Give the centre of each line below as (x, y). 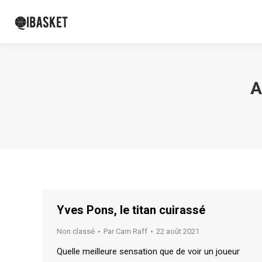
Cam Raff (132, 231)
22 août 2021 (178, 231)
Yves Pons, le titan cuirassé (131, 210)
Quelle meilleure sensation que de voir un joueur (148, 251)
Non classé (76, 231)
